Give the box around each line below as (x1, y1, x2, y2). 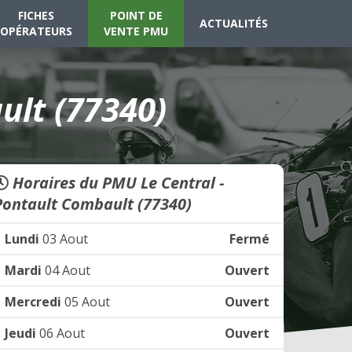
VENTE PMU (104, 24, 168, 38)
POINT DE (109, 8, 163, 23)
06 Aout (36, 324, 85, 342)
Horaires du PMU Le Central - (9, 172, 224, 193)
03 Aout (39, 230, 88, 247)
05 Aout (61, 293, 110, 310)
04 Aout (42, 262, 90, 279)
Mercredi (5, 293, 61, 310)
